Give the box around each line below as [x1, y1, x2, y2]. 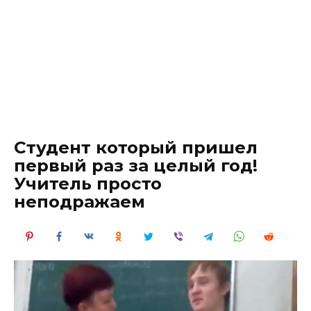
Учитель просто [14, 173, 162, 194]
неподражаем [14, 191, 145, 212]
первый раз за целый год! [14, 155, 258, 176]
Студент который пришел [14, 137, 258, 158]
